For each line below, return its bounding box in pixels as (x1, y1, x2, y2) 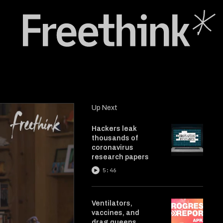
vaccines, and (92, 209, 139, 217)
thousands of (92, 134, 138, 142)
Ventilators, (92, 200, 132, 207)
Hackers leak (92, 125, 137, 132)
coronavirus (92, 144, 133, 151)
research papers (92, 153, 149, 161)
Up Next (92, 104, 117, 111)
